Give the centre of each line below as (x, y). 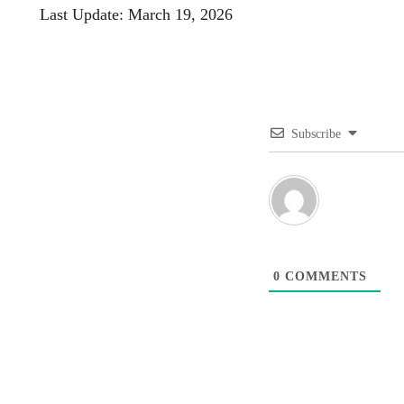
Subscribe (316, 134)
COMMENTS (324, 276)
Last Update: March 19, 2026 (136, 14)
